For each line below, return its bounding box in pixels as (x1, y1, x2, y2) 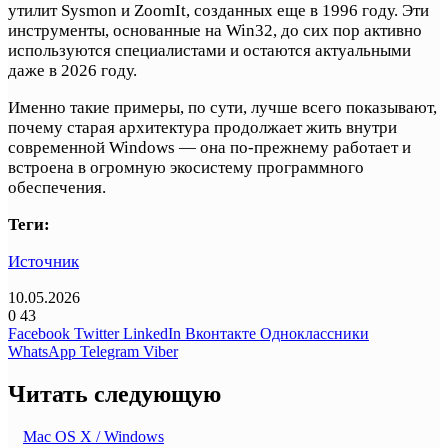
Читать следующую (8, 381, 221, 408)
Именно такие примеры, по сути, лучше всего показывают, (8, 98, 437, 118)
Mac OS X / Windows (23, 427, 164, 445)
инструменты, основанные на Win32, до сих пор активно (8, 21, 422, 41)
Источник (8, 252, 79, 272)
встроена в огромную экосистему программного (8, 158, 364, 178)
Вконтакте (185, 325, 256, 343)
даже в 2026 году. (8, 61, 137, 81)
